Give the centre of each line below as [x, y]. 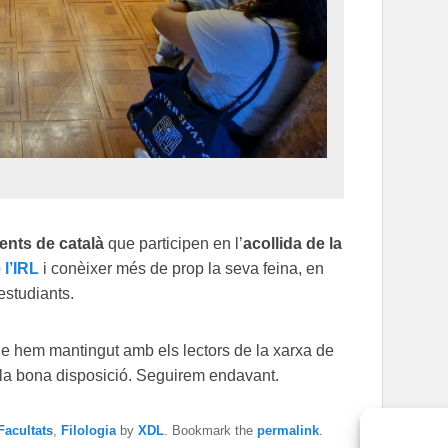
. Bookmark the [210, 431]
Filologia [88, 431]
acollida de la [292, 244]
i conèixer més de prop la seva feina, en [181, 269]
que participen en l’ [175, 244]
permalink [288, 431]
